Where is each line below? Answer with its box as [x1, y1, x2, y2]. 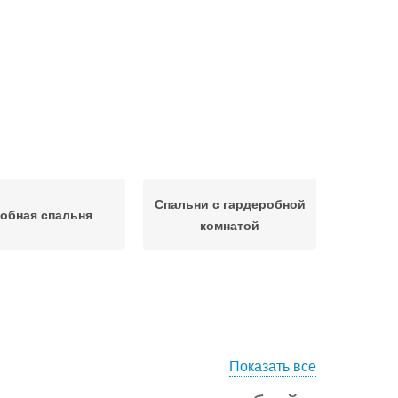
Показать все [229, 355, 316, 376]
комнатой [200, 216, 259, 234]
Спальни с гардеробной [154, 195, 306, 212]
